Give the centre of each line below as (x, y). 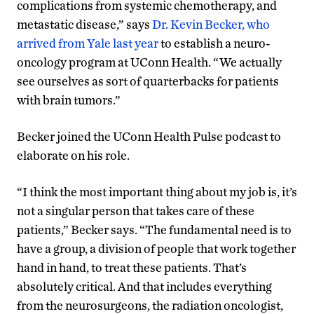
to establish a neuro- (214, 43)
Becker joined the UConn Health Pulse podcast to (149, 136)
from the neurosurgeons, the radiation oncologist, (150, 305)
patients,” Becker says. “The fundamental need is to (154, 229)
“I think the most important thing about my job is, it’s (157, 191)
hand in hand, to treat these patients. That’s (132, 267)
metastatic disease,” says (84, 24)
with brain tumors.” (69, 100)
